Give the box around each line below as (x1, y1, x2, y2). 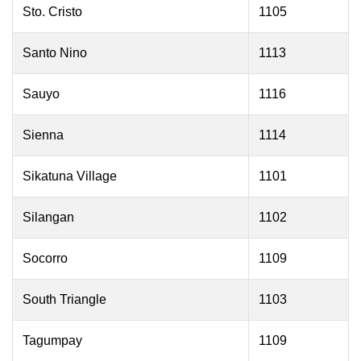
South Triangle (23, 293, 106, 306)
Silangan (23, 210, 74, 224)
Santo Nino (23, 46, 87, 60)
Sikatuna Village (23, 169, 117, 183)
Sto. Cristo (23, 5, 82, 19)
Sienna (23, 128, 64, 142)
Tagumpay (23, 334, 82, 347)
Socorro (23, 251, 68, 265)
